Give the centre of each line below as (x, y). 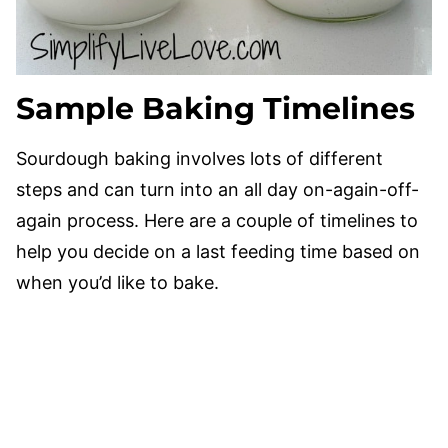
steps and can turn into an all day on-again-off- (217, 189)
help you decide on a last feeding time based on (218, 251)
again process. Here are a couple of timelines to (217, 220)
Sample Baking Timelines (219, 108)
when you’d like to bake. (120, 282)
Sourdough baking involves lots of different (199, 158)
